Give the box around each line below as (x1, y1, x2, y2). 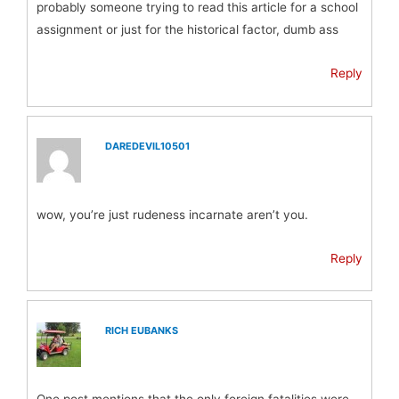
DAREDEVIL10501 (105, 139, 191, 152)
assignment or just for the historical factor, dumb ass (37, 22, 338, 37)
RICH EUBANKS (105, 324, 179, 338)
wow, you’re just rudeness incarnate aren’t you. (37, 207, 308, 222)
